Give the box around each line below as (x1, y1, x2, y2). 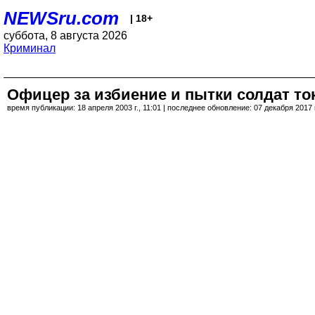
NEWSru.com (4, 8, 119, 29)
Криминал (4, 42, 56, 54)
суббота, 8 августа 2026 (4, 30, 127, 41)
